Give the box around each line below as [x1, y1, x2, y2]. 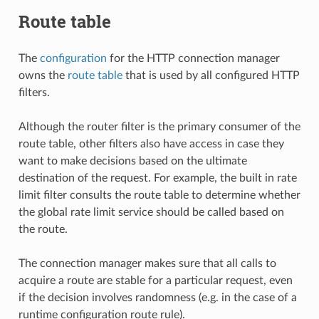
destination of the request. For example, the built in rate [18, 172, 297, 184]
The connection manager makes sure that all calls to [18, 258, 276, 269]
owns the [18, 70, 68, 81]
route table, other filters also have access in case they [18, 138, 284, 150]
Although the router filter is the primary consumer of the [18, 121, 300, 132]
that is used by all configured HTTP [122, 70, 300, 81]
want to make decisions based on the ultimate [18, 155, 247, 167]
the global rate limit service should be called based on [18, 206, 284, 218]
